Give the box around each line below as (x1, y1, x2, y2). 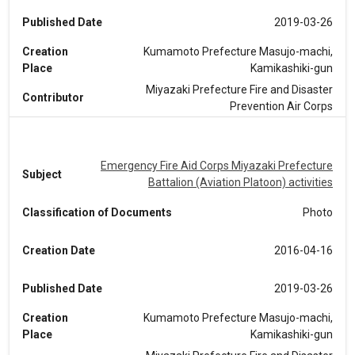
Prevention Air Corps (230, 99, 333, 113)
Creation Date (22, 243, 95, 257)
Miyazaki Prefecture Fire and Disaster (146, 82, 333, 96)
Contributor (22, 91, 84, 104)
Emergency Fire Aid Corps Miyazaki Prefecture (101, 159, 333, 172)
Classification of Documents (22, 205, 172, 219)
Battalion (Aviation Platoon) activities (148, 176, 333, 189)
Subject (22, 167, 62, 181)
